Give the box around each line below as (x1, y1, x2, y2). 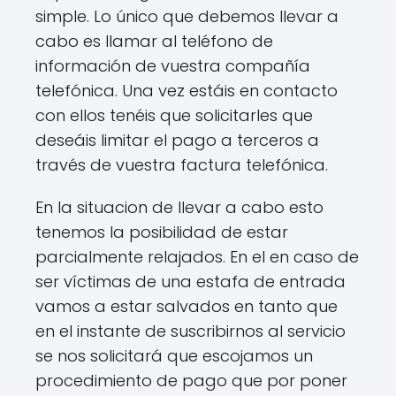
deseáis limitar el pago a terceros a (35, 129, 319, 151)
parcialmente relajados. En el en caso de (35, 246, 359, 268)
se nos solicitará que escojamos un (35, 345, 313, 367)
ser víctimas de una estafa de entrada (35, 270, 346, 293)
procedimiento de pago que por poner (35, 369, 347, 392)
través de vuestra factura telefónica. (35, 154, 328, 176)
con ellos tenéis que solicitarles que (35, 104, 313, 126)
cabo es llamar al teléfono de (35, 30, 273, 52)
